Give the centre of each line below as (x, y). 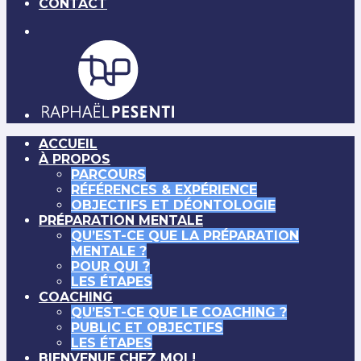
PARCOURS (108, 174)
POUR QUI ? (110, 266)
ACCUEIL (68, 144)
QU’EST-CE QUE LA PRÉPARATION (185, 236)
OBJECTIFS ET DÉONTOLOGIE (173, 205)
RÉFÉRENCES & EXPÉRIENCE (164, 190)
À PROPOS (75, 159)
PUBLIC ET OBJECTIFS (147, 328)
